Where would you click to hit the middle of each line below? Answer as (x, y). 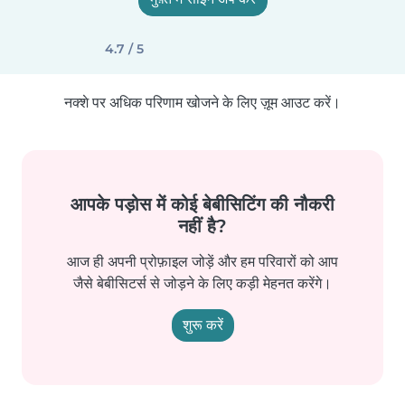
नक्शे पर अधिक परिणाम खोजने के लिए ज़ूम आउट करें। (202, 103)
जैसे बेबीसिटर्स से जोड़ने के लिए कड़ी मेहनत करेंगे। (202, 283)
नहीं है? (202, 226)
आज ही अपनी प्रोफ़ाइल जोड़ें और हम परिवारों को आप (202, 262)
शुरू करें (202, 325)
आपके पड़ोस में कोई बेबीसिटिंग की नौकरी (202, 204)
